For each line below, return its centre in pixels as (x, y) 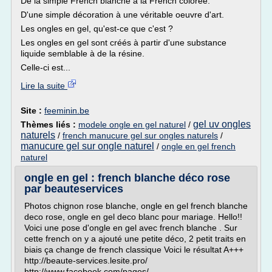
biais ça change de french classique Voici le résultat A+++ (134, 250)
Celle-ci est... (46, 67)
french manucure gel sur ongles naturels (140, 135)
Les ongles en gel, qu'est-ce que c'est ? (97, 29)
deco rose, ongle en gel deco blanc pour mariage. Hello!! (133, 217)
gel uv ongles (222, 124)
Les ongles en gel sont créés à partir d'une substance (124, 42)
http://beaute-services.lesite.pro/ (86, 260)
